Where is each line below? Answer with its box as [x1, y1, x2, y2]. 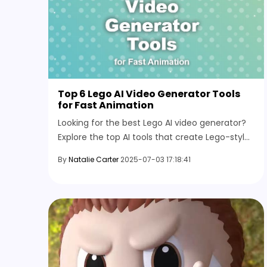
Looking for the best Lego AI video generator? [58, 117, 246, 129]
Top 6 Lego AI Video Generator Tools [58, 87, 240, 101]
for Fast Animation [58, 98, 154, 113]
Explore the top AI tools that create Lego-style [58, 131, 250, 144]
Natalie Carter [69, 154, 119, 165]
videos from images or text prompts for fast [58, 145, 243, 158]
